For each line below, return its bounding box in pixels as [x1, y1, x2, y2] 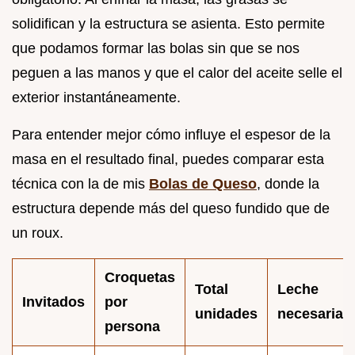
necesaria [277, 305, 343, 322]
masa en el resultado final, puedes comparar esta [12, 151, 324, 167]
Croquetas [105, 269, 175, 285]
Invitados [22, 293, 85, 310]
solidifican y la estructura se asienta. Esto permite [12, 15, 325, 32]
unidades [195, 305, 258, 322]
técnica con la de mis [12, 175, 149, 192]
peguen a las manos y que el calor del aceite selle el [12, 64, 342, 81]
